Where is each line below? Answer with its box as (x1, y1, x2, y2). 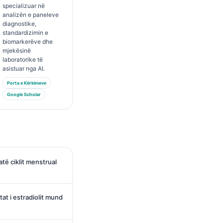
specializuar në (2, 2, 45, 9)
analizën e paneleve (2, 11, 59, 18)
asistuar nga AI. (2, 65, 45, 72)
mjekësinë (2, 47, 31, 54)
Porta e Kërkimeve (6, 80, 46, 86)
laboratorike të (2, 56, 43, 63)
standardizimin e (2, 29, 48, 36)
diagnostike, (2, 20, 36, 27)
